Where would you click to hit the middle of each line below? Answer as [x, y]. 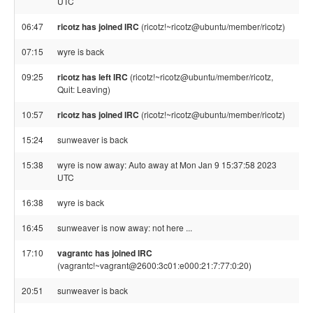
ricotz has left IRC [93, 77]
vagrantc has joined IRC [105, 253]
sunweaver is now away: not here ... [125, 227]
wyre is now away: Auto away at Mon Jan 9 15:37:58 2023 [167, 165]
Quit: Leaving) [84, 89]
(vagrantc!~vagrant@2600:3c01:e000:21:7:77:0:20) [154, 265]
